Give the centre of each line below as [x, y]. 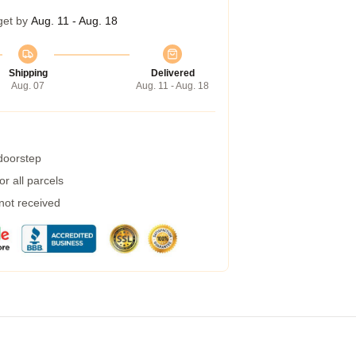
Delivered [172, 73]
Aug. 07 [28, 86]
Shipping [28, 73]
